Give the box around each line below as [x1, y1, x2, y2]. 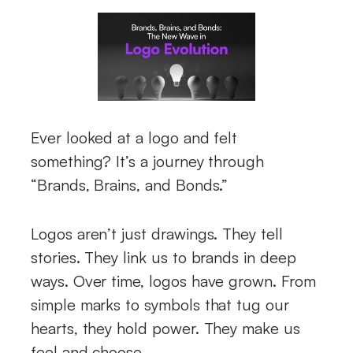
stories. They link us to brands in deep [31, 247, 296, 268]
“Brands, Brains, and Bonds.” [31, 175, 229, 195]
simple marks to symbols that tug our [31, 295, 289, 315]
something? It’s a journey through [31, 151, 265, 172]
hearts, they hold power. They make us [31, 318, 300, 339]
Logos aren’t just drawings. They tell [31, 224, 283, 244]
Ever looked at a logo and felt [31, 128, 238, 148]
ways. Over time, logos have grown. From [31, 271, 316, 292]
